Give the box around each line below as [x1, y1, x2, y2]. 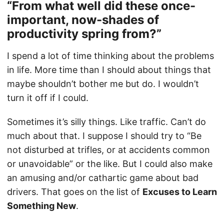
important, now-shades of [7, 12, 159, 27]
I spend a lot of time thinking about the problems [7, 50, 214, 61]
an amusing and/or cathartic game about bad [7, 172, 198, 183]
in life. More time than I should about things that [7, 64, 211, 75]
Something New [7, 200, 76, 211]
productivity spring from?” [7, 26, 161, 41]
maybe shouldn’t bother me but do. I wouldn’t [7, 78, 199, 89]
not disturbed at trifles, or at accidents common [7, 144, 210, 155]
